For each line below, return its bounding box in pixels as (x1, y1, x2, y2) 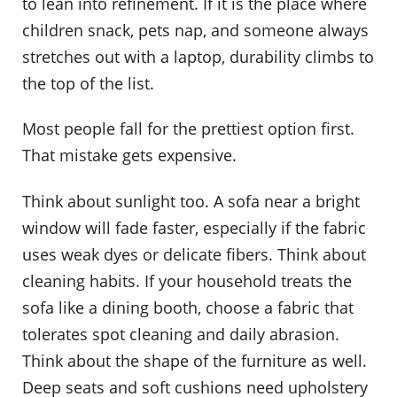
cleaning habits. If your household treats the (22, 270, 352, 292)
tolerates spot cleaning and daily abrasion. (22, 323, 339, 346)
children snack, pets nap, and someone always (22, 19, 369, 41)
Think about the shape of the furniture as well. (22, 350, 367, 372)
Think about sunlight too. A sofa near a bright (22, 191, 360, 213)
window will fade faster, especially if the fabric (22, 217, 366, 239)
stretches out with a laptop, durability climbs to (22, 45, 374, 67)
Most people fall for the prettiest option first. (22, 118, 354, 140)
